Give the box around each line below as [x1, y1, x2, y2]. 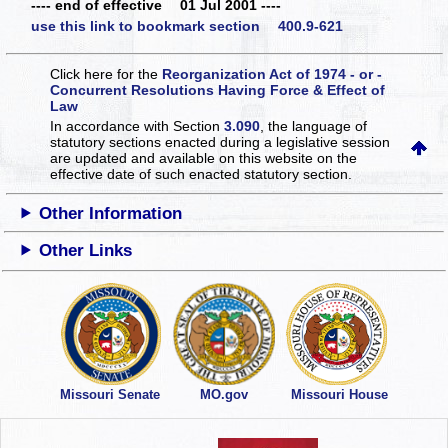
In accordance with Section [50, 117, 225, 134]
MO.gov [199, 387, 248, 403]
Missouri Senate [59, 387, 160, 403]
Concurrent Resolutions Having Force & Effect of [50, 81, 386, 98]
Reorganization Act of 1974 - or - [162, 65, 383, 82]
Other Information [39, 203, 183, 223]
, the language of [260, 117, 368, 134]
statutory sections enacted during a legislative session [50, 133, 391, 150]
